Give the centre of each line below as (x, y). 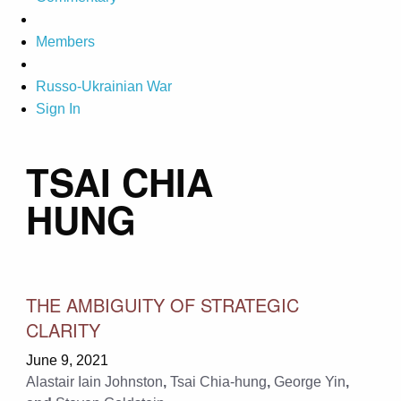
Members (65, 42)
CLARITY (63, 329)
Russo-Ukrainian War (104, 87)
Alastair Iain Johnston (94, 381)
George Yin (309, 381)
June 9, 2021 (67, 360)
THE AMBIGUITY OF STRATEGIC (162, 304)
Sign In (58, 109)
